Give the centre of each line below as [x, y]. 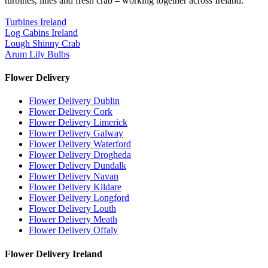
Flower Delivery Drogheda [80, 155]
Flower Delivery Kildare [75, 187]
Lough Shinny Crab [42, 43]
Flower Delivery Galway [76, 133]
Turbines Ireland [36, 22]
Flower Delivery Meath [73, 220]
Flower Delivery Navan [74, 176]
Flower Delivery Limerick [78, 123]
